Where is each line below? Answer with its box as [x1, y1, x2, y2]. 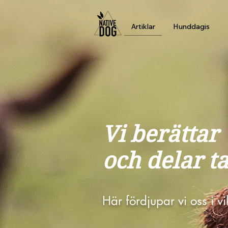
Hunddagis [173, 22, 210, 31]
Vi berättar [102, 121, 218, 148]
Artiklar [131, 22, 155, 31]
